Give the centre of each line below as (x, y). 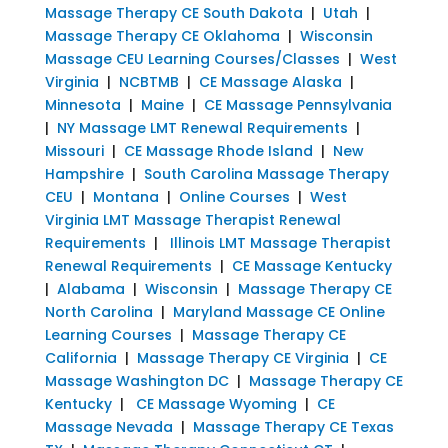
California (80, 357)
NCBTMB (148, 81)
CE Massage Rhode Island (218, 150)
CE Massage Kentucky (311, 265)
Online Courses (234, 196)
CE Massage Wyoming (214, 403)
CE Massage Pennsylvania (297, 104)
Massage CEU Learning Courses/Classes (194, 58)
